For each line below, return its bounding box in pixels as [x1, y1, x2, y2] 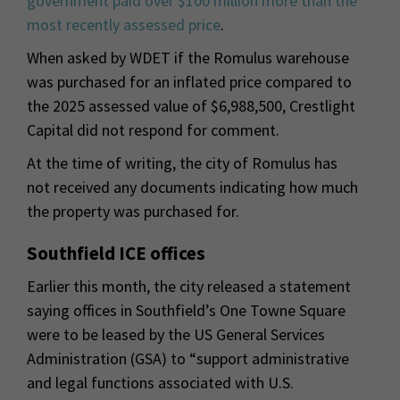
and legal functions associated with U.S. [27, 372, 294, 394]
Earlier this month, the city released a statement [27, 276, 351, 297]
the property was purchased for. [27, 201, 239, 222]
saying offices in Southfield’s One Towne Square [27, 300, 346, 321]
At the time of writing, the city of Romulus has [27, 153, 337, 174]
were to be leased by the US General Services [27, 324, 325, 346]
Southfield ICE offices [27, 241, 205, 266]
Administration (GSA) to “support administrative [27, 348, 349, 370]
